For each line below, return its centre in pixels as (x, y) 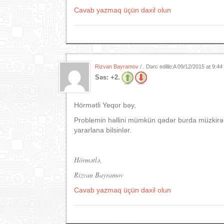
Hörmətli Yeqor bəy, (105, 105)
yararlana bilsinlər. (103, 130)
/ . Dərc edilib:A (158, 66)
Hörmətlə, (88, 160)
